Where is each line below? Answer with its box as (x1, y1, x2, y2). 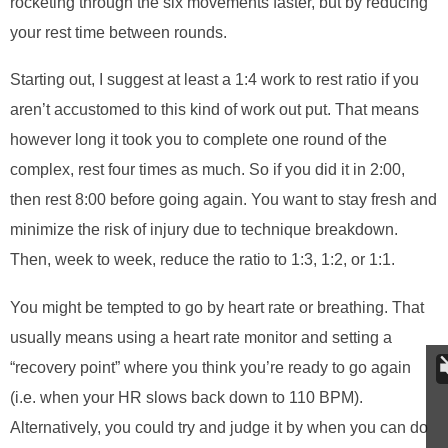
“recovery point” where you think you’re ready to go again (10, 358, 411, 376)
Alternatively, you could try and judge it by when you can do (10, 418, 428, 436)
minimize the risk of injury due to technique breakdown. (10, 221, 398, 239)
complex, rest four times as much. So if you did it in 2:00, (10, 161, 405, 179)
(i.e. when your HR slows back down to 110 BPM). (10, 388, 363, 406)
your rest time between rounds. (10, 23, 227, 41)
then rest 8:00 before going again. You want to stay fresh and (10, 191, 437, 209)
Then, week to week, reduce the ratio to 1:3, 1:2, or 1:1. (10, 251, 395, 269)
